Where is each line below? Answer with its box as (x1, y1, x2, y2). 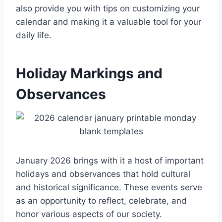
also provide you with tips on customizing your (16, 3, 200, 14)
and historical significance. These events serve (16, 182, 202, 193)
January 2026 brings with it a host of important (16, 156, 204, 166)
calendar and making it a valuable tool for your (16, 17, 201, 27)
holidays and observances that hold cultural (16, 169, 190, 179)
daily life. (16, 30, 52, 41)
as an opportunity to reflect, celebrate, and (16, 196, 187, 206)
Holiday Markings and (16, 65, 163, 82)
